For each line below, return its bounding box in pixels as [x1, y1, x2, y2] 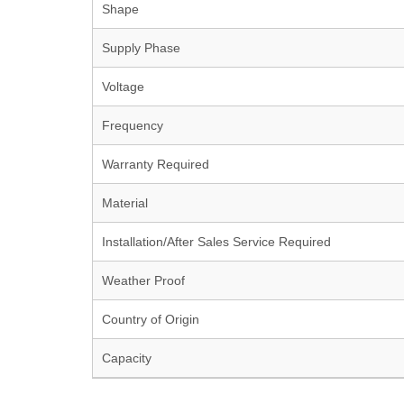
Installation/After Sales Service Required [102, 234, 331, 249]
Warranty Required [102, 157, 209, 171]
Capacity [102, 351, 151, 365]
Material [102, 196, 148, 210]
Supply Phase [102, 41, 180, 55]
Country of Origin [102, 312, 199, 326]
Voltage [102, 79, 144, 94]
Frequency [102, 118, 163, 133]
